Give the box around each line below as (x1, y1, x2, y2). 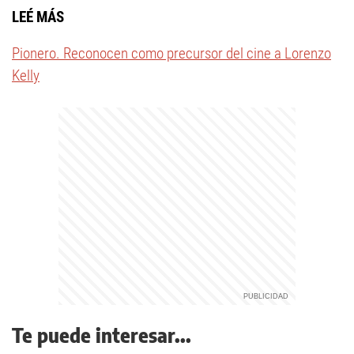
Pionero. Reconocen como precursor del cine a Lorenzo (12, 44, 331, 62)
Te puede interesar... (12, 323, 191, 347)
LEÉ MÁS (12, 8, 64, 26)
